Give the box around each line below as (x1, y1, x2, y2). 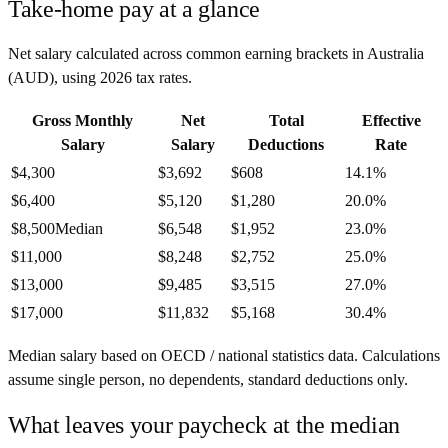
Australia (367, 44, 424, 62)
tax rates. (132, 68, 192, 86)
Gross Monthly (32, 111, 133, 129)
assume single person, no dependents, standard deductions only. (8, 370, 408, 388)
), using (49, 68, 100, 86)
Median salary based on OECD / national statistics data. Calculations (8, 346, 440, 364)
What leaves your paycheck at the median (8, 411, 400, 438)
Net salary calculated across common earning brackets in (8, 44, 367, 62)
